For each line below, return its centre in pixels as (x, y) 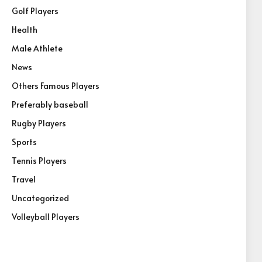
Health (25, 30)
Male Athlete (37, 48)
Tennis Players (39, 161)
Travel (24, 179)
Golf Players (35, 11)
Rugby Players (39, 123)
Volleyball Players (46, 217)
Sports (24, 142)
